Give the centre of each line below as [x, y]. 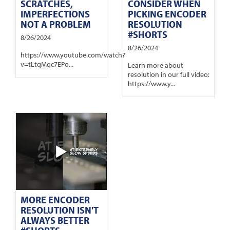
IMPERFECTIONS [55, 13]
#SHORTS [147, 34]
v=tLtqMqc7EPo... [47, 64]
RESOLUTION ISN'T [59, 210]
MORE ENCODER [55, 200]
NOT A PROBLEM [55, 24]
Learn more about [155, 65]
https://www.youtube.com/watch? [73, 55]
